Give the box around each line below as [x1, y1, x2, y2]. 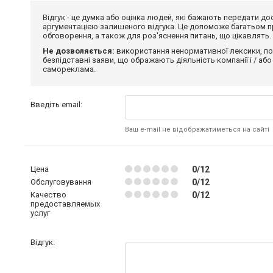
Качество [30, 190, 66, 199]
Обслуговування [30, 177, 91, 186]
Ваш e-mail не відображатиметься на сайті [124, 126, 269, 133]
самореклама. [43, 65, 96, 74]
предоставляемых [30, 199, 100, 208]
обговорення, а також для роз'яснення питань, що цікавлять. [43, 31, 271, 40]
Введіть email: [30, 100, 82, 109]
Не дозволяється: [43, 46, 115, 55]
